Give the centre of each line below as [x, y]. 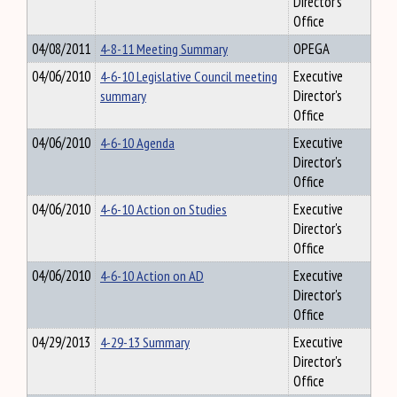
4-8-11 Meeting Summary [164, 49]
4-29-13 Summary [145, 342]
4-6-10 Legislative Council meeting [189, 76]
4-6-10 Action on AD [152, 276]
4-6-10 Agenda [137, 143]
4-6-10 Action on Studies [163, 209]
